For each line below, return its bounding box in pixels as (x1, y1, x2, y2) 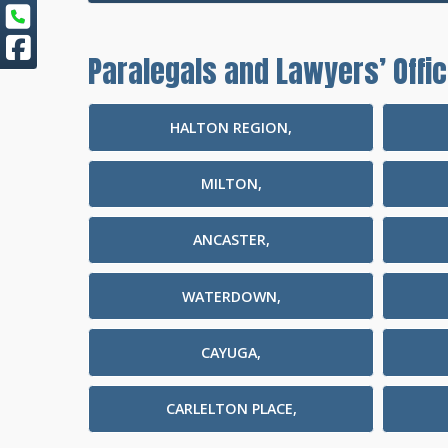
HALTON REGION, (170, 117, 292, 137)
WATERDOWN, (181, 286, 281, 306)
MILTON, (200, 174, 262, 194)
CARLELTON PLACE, (165, 399, 297, 419)
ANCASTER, (192, 230, 270, 250)
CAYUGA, (201, 342, 261, 362)
